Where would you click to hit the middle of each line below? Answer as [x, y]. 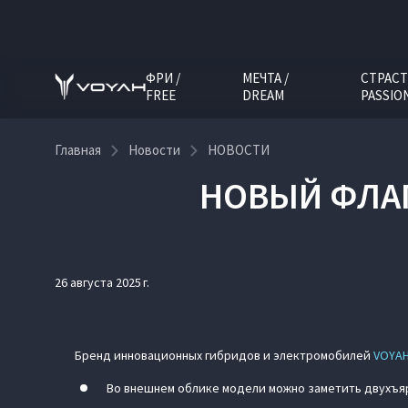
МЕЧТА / [266, 77]
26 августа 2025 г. [102, 282]
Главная [78, 150]
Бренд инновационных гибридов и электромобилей [224, 355]
